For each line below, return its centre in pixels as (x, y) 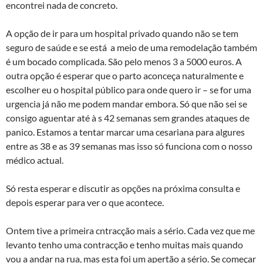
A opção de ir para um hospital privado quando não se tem (122, 33)
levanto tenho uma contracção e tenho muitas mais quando (124, 245)
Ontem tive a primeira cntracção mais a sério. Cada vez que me (130, 230)
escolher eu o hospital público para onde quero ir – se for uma (129, 90)
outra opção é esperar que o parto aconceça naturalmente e (125, 75)
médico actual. (35, 160)
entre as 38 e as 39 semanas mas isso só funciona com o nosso (129, 146)
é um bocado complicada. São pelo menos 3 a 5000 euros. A (124, 61)
